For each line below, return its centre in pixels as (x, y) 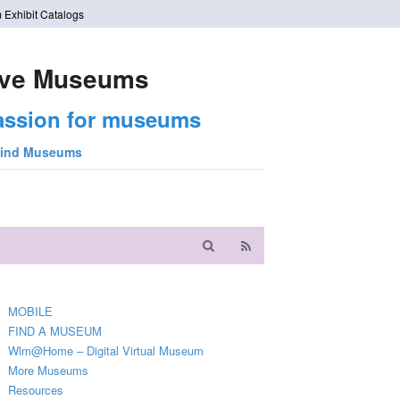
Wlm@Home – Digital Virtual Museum (106, 350)
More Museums (49, 370)
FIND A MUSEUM (55, 331)
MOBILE (31, 311)
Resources (36, 390)
